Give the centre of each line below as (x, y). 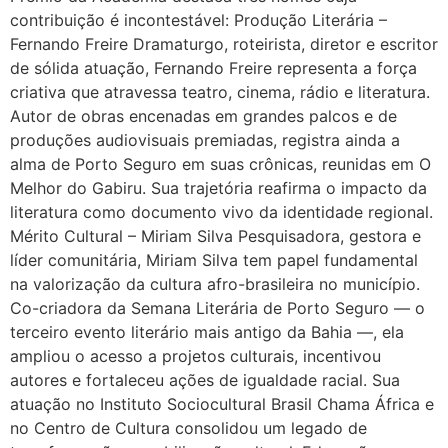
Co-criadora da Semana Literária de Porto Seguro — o (217, 307)
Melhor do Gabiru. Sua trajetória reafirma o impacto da (218, 187)
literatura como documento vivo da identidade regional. (221, 211)
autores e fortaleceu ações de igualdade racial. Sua (205, 379)
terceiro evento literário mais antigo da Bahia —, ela (207, 331)
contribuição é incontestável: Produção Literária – (198, 19)
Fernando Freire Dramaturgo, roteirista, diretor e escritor (224, 43)
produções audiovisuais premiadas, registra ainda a (205, 139)
